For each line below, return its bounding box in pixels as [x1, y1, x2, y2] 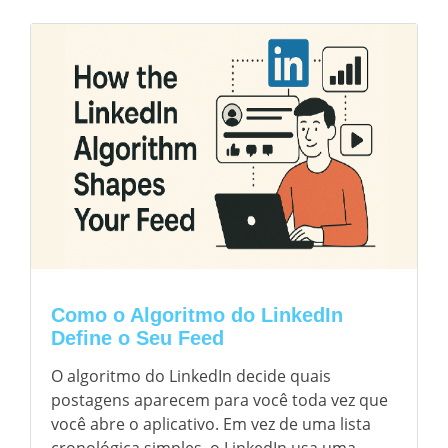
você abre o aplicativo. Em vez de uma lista [51, 413, 371, 435]
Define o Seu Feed [51, 327, 224, 349]
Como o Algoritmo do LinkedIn [51, 304, 343, 326]
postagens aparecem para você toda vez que [51, 389, 388, 411]
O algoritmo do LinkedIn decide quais [51, 365, 331, 387]
